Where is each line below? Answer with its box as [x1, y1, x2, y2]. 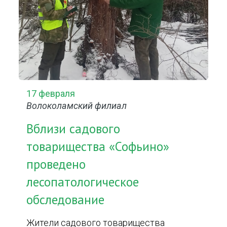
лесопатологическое [26, 174, 139, 190]
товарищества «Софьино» [26, 138, 170, 155]
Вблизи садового [26, 121, 121, 137]
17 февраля [26, 88, 75, 99]
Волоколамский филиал [26, 100, 127, 111]
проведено [26, 156, 86, 172]
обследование [26, 192, 105, 208]
